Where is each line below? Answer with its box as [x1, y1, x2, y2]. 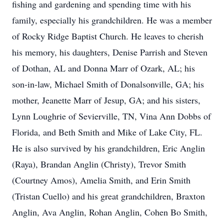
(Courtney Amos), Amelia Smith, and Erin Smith [12, 174, 190, 186]
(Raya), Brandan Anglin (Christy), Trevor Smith [12, 158, 186, 170]
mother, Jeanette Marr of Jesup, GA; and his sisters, [12, 94, 200, 106]
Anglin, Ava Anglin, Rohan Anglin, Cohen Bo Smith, [12, 206, 207, 218]
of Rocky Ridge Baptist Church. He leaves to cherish [12, 30, 203, 42]
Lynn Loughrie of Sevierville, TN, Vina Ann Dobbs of [12, 110, 211, 122]
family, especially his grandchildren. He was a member [12, 14, 212, 26]
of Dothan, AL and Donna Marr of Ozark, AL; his [12, 62, 195, 74]
